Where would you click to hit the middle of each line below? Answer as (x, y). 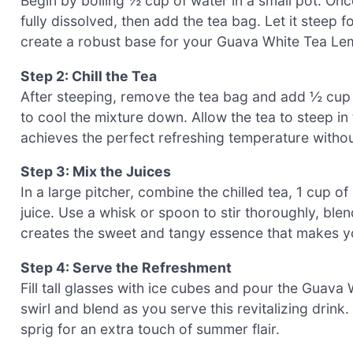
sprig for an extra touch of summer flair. (150, 329)
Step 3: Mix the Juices (96, 172)
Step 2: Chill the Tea (89, 76)
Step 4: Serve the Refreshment (126, 267)
